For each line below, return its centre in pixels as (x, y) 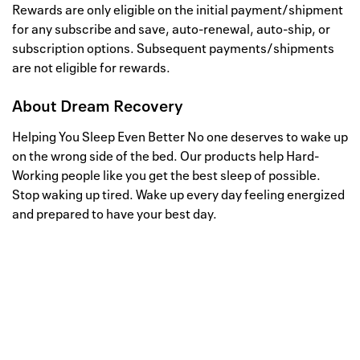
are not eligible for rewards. (91, 68)
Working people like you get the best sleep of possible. (166, 176)
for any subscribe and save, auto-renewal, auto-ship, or (171, 29)
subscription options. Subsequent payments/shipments (173, 49)
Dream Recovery (122, 106)
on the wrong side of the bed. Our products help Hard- (166, 156)
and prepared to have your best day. (115, 214)
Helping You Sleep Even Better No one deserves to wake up (180, 137)
